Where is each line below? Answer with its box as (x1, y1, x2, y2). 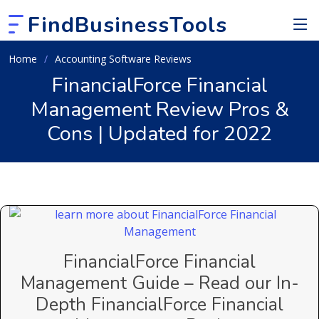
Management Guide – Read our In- (20, 271, 299, 296)
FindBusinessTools (28, 10, 227, 40)
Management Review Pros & (30, 95, 289, 123)
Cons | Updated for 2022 (47, 120, 272, 147)
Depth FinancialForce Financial (36, 292, 283, 317)
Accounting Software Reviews (55, 52, 192, 66)
